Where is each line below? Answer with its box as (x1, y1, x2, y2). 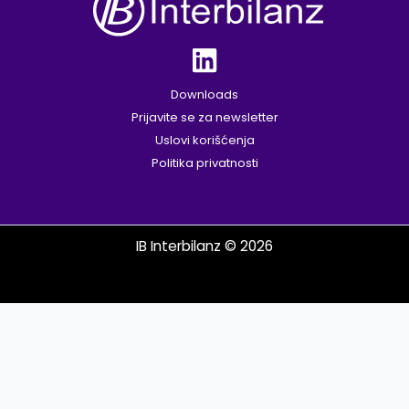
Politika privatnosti (151, 154, 258, 173)
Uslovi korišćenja (154, 131, 255, 150)
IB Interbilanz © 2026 (136, 236, 273, 257)
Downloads (171, 86, 238, 104)
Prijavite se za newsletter (131, 109, 278, 127)
